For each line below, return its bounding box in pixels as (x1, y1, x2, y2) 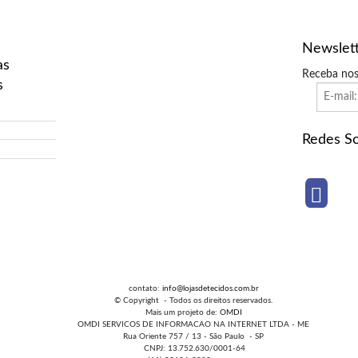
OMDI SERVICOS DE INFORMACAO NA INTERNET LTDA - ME (49, 320, 309, 329)
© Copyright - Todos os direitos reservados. (86, 296, 272, 305)
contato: (99, 284, 162, 293)
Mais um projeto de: (116, 308, 220, 317)
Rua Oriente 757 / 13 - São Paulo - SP (94, 332, 264, 341)
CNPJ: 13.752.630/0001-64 (113, 344, 245, 353)
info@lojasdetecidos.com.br (161, 284, 259, 293)
